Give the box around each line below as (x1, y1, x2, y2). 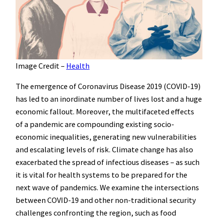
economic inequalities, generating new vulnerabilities (16, 132, 197, 142)
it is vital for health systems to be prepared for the (16, 170, 187, 180)
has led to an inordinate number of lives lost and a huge (16, 94, 202, 104)
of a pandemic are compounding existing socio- (16, 119, 174, 129)
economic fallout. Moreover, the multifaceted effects (16, 107, 194, 117)
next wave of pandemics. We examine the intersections (16, 182, 199, 193)
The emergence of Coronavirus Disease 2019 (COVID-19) (16, 81, 200, 91)
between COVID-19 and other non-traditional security (16, 195, 196, 205)
